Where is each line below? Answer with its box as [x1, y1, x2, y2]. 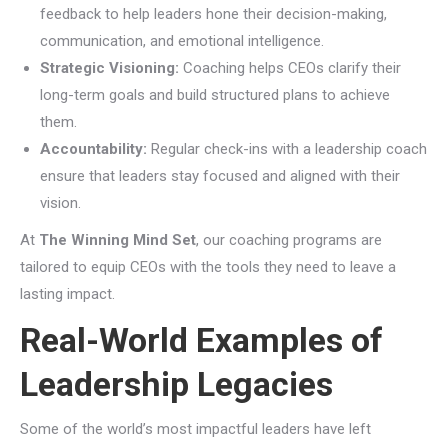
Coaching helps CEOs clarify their [179, 59, 401, 77]
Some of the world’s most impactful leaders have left [20, 420, 371, 438]
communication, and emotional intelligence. [40, 32, 324, 50]
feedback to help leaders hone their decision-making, [40, 5, 387, 23]
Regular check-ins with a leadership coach [147, 140, 427, 158]
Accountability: [40, 140, 147, 158]
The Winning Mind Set [39, 231, 196, 249]
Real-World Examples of [20, 320, 383, 360]
